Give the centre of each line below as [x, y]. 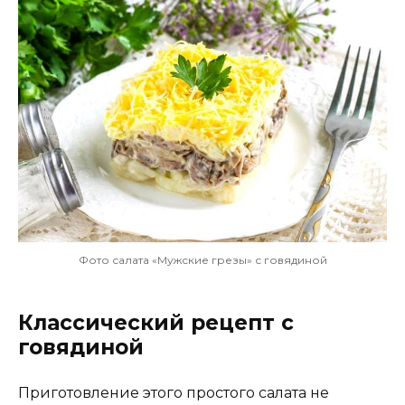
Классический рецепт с [156, 323]
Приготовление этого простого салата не [174, 393]
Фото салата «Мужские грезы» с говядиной [202, 260]
